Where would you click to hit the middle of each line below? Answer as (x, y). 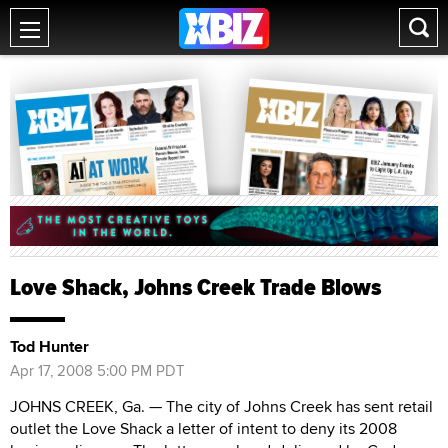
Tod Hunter (49, 346)
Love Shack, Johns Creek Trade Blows (195, 286)
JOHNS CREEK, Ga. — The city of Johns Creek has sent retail (221, 406)
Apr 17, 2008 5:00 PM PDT (97, 370)
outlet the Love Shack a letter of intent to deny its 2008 (203, 428)
